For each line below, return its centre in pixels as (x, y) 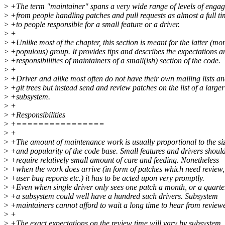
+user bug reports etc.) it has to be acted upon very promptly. (106, 178)
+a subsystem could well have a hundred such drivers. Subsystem (113, 196)
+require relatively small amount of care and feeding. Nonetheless (114, 160)
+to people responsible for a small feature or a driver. (94, 25)
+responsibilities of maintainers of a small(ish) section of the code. (115, 61)
